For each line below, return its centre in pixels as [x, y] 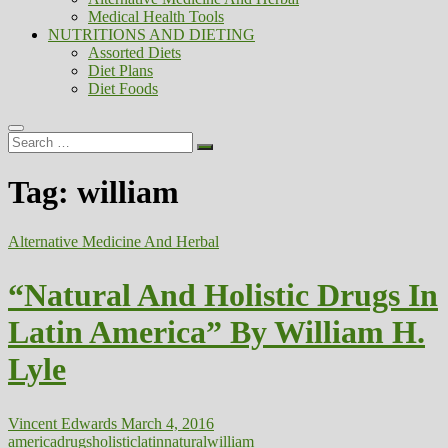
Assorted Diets [134, 52]
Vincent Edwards [62, 423]
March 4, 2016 [165, 423]
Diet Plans [120, 70]
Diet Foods [123, 88]
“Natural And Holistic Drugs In [223, 295]
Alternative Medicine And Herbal [113, 241]
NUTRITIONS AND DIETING [151, 34]
